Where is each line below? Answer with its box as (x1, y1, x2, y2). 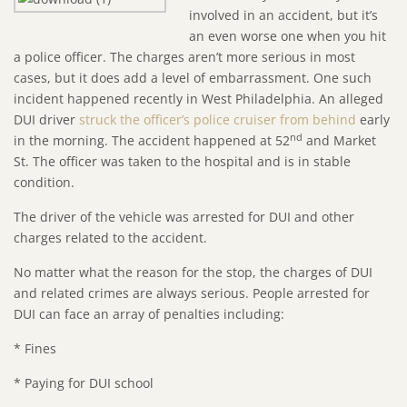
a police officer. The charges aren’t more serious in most (14, 48, 355, 66)
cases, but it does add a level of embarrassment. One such (14, 69, 372, 87)
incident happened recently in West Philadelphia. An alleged (14, 90, 383, 108)
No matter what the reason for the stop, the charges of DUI (14, 263, 372, 282)
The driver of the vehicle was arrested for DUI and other (14, 208, 354, 226)
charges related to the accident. (14, 229, 207, 247)
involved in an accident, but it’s (189, 6, 378, 25)
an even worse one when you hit (189, 27, 386, 45)
